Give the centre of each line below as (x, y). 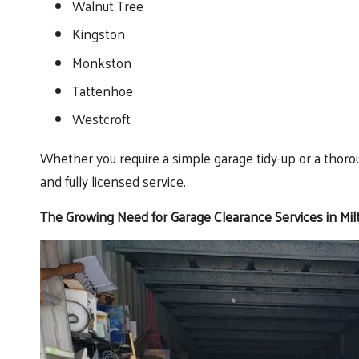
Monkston (102, 62)
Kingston (99, 34)
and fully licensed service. (113, 182)
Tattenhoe (103, 91)
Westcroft (101, 119)
